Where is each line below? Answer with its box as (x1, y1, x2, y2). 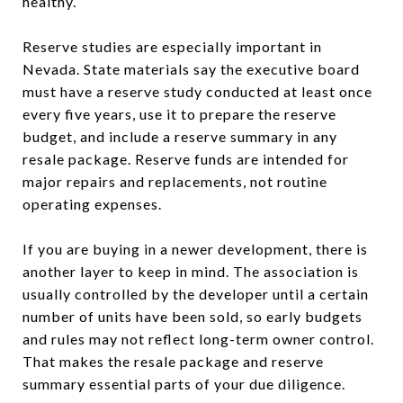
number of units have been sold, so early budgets (22, 307, 363, 325)
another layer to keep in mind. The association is (22, 262, 359, 280)
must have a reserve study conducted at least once (22, 82, 372, 100)
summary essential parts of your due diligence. (22, 374, 345, 392)
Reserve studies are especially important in (22, 37, 322, 55)
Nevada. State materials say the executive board (22, 59, 360, 77)
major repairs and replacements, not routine (22, 172, 327, 190)
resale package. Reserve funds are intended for (22, 149, 349, 167)
